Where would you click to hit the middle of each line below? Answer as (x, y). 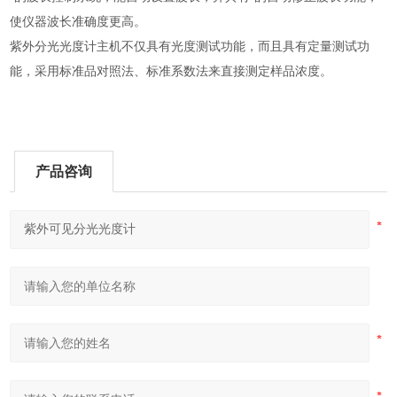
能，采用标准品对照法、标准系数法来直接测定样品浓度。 (171, 71)
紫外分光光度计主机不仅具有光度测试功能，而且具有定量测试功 (190, 46)
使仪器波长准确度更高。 (78, 21)
